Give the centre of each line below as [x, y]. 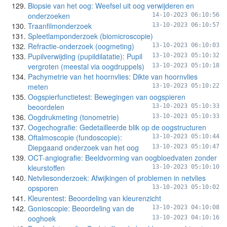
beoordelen [46, 107]
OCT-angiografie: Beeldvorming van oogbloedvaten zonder [122, 158]
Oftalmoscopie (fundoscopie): [75, 137]
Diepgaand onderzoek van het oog [83, 147]
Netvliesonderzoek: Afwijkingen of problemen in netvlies [117, 178]
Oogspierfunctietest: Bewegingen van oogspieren [107, 97]
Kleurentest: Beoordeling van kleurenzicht [94, 198]
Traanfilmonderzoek [60, 26]
